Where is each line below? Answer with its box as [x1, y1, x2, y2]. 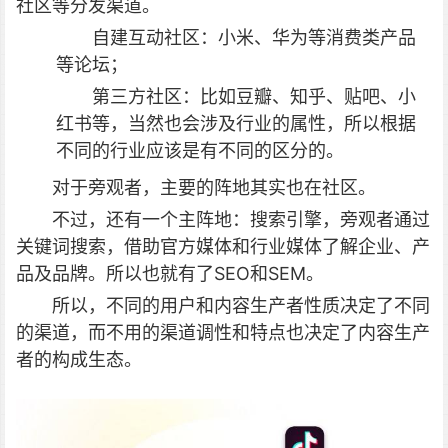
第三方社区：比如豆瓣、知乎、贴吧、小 [92, 86, 416, 108]
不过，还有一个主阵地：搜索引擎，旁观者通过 [52, 209, 430, 231]
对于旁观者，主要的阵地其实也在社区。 [52, 177, 376, 199]
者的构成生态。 [16, 349, 142, 371]
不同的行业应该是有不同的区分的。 [56, 140, 344, 162]
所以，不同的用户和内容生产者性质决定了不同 [52, 295, 430, 317]
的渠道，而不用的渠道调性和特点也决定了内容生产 [16, 322, 430, 344]
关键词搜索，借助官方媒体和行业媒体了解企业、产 [16, 236, 430, 258]
